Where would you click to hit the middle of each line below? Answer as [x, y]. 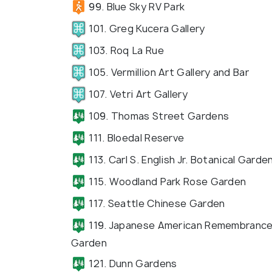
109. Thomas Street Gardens [158, 116]
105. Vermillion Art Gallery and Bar [168, 72]
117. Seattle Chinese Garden [156, 203]
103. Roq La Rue [125, 50]
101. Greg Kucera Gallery [146, 28]
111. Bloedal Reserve [135, 138]
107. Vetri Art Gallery [137, 94]
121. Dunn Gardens [132, 263]
